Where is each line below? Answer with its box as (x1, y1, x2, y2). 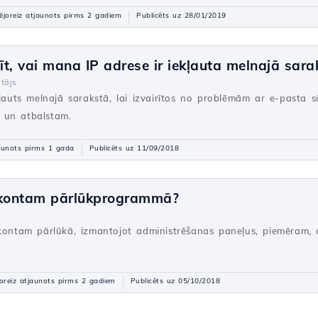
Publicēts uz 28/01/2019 (136, 11, 226, 20)
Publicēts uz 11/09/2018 (89, 143, 179, 153)
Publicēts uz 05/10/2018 (130, 276, 220, 285)
